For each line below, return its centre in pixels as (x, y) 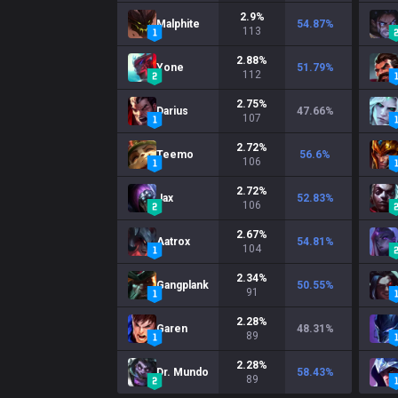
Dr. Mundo (183, 372)
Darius (172, 111)
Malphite (178, 24)
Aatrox (173, 242)
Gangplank (183, 285)
